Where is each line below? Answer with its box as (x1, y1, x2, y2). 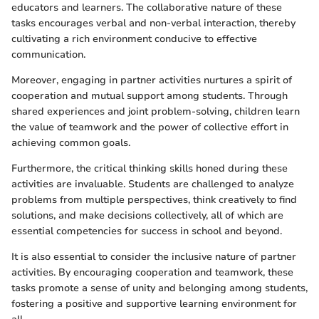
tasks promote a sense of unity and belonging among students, (11, 281, 308, 295)
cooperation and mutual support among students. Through (11, 88, 288, 103)
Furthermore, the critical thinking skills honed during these (11, 161, 288, 175)
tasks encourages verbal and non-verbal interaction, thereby (11, 16, 296, 30)
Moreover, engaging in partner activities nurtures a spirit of (11, 73, 292, 87)
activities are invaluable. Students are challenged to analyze (11, 177, 294, 191)
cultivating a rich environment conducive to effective (11, 31, 257, 46)
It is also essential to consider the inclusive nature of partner (11, 249, 296, 263)
